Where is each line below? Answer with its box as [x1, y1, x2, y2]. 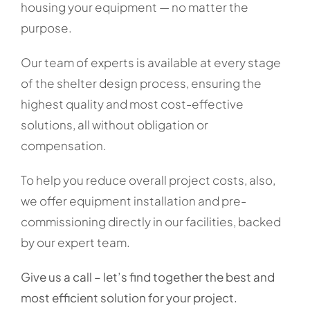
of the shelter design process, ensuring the [21, 75, 262, 91]
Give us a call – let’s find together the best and [21, 269, 275, 284]
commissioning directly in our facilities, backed [21, 214, 281, 229]
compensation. [21, 138, 107, 153]
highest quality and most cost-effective [21, 96, 244, 111]
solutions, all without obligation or [21, 117, 208, 132]
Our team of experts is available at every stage [21, 55, 281, 70]
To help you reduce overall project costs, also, [21, 172, 275, 188]
